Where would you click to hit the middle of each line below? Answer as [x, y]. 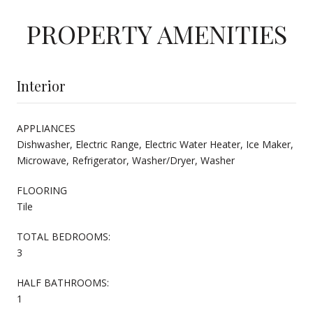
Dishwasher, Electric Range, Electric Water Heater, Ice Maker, [155, 144]
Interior [41, 85]
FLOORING [42, 190]
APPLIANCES [46, 128]
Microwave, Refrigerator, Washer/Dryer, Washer [126, 160]
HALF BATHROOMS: [63, 282]
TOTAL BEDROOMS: [64, 236]
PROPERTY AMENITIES [156, 33]
